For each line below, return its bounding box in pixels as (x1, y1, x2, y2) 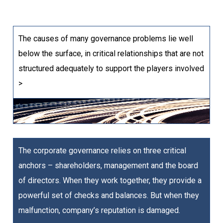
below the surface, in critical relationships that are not (18, 48, 204, 58)
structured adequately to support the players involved (18, 63, 204, 73)
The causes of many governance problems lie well (18, 33, 193, 43)
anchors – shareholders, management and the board (18, 160, 198, 170)
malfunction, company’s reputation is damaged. (18, 205, 180, 215)
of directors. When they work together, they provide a (18, 175, 202, 185)
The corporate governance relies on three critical (18, 145, 186, 155)
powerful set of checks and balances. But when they (18, 190, 199, 200)
